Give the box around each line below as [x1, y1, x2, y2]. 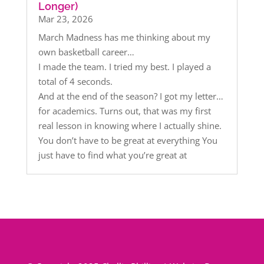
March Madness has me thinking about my [38, 31, 210, 43]
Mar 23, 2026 [38, 12, 93, 25]
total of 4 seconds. [38, 75, 113, 87]
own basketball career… [38, 45, 134, 58]
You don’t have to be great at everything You [38, 134, 217, 146]
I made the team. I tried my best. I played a [38, 60, 211, 72]
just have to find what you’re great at [38, 148, 187, 161]
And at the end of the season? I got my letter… [38, 90, 223, 102]
